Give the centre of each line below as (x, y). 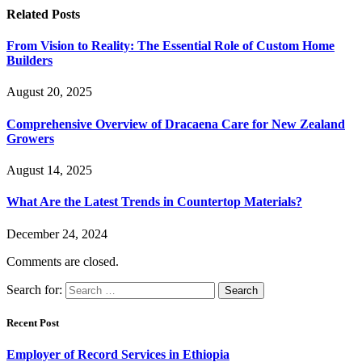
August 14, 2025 (49, 170)
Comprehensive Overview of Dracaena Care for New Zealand (176, 124)
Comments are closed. (63, 261)
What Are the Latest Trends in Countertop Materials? (154, 202)
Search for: (34, 289)
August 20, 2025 (49, 92)
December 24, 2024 (57, 234)
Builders (29, 61)
